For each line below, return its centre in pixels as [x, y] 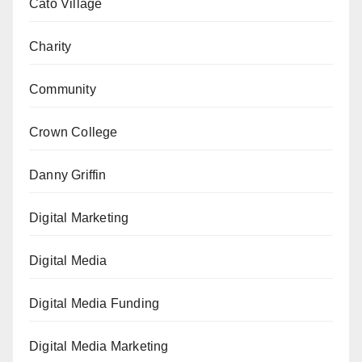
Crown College [74, 132]
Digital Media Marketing [99, 346]
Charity [51, 46]
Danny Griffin [68, 175]
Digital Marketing [79, 218]
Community [63, 89]
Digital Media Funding [95, 303]
